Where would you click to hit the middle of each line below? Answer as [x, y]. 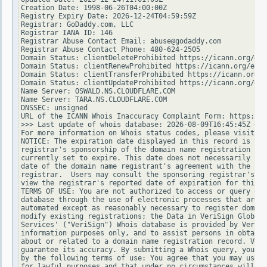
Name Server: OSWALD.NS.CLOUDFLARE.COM [98, 91]
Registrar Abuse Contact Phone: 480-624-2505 [111, 50]
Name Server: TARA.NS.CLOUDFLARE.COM [94, 100]
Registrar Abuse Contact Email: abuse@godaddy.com [121, 41]
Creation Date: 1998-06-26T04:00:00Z [94, 8]
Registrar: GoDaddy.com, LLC [77, 25]
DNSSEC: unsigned [54, 108]
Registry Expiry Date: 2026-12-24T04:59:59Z [108, 16]
